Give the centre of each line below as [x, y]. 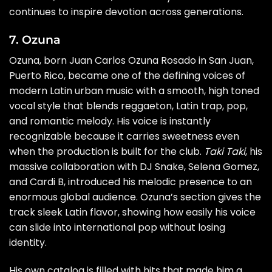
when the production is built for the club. [107, 151]
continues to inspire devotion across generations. [126, 12]
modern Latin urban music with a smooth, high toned [134, 90]
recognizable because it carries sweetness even [124, 136]
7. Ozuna [35, 40]
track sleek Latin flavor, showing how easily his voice [132, 212]
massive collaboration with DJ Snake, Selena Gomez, [134, 166]
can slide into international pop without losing [117, 227]
